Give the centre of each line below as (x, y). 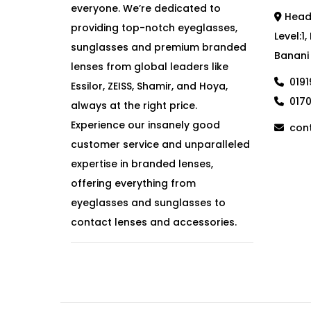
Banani (291, 56)
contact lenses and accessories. (154, 222)
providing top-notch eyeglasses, (154, 28)
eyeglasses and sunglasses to (148, 203)
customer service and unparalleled (160, 144)
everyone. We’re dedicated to (146, 8)
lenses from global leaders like (150, 67)
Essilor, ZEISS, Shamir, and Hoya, (149, 86)
